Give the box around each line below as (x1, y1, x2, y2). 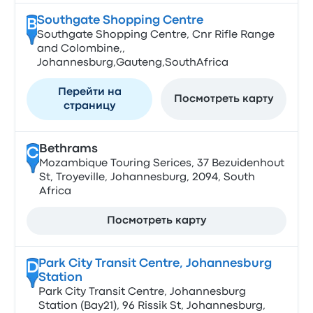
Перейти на (57, 87, 122, 97)
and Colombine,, (36, 44, 125, 54)
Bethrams (38, 144, 98, 154)
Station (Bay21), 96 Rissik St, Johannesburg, (38, 301, 265, 311)
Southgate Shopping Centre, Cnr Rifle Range (36, 30, 275, 40)
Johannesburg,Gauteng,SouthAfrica (36, 58, 228, 68)
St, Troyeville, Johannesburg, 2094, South (38, 173, 255, 182)
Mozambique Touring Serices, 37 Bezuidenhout (38, 159, 284, 168)
